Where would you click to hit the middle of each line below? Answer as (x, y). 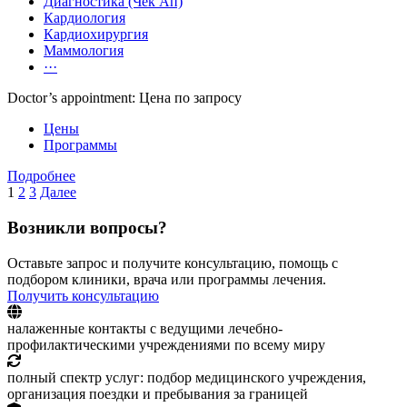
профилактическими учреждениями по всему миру (166, 344)
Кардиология (84, 18)
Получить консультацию (83, 295)
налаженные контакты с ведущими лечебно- (145, 328)
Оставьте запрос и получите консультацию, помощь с (173, 263)
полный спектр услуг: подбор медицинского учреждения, (187, 377)
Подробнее (41, 176)
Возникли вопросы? (87, 228)
